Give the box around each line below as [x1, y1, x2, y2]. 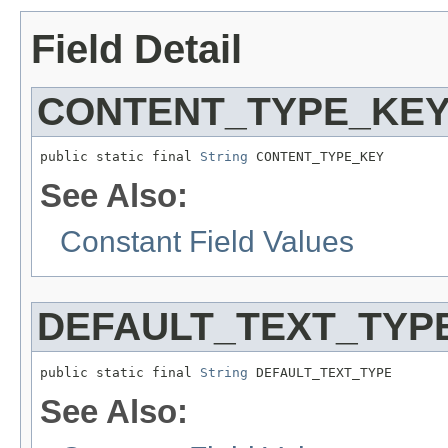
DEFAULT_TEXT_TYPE [248, 365, 392, 381]
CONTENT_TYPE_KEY [248, 149, 384, 165]
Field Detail [31, 26, 242, 71]
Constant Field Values [60, 225, 354, 259]
